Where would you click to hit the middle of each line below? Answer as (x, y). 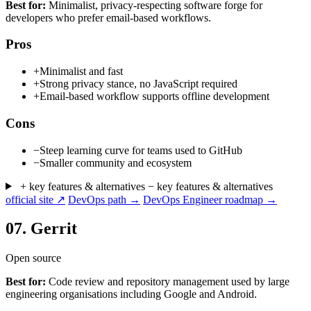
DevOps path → (104, 199)
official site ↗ (35, 199)
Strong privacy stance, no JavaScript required (138, 84)
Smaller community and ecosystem (116, 162)
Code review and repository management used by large (168, 282)
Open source (33, 258)
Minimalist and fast (81, 72)
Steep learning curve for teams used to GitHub (141, 150)
